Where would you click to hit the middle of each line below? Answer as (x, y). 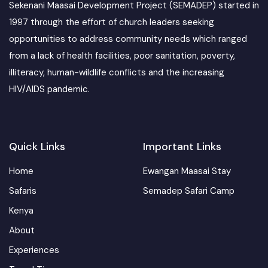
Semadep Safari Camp (189, 191)
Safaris (23, 191)
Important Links (182, 146)
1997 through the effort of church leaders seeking (112, 22)
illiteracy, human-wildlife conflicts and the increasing (117, 72)
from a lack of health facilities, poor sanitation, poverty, (122, 55)
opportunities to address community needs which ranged (128, 39)
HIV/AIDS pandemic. (49, 89)
